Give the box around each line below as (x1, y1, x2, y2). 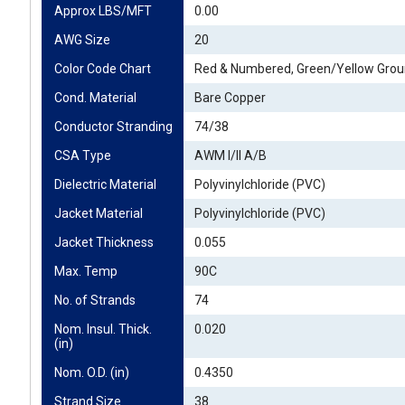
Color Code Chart (54, 61, 151, 76)
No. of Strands (54, 293, 136, 307)
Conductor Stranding (54, 119, 173, 134)
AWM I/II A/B (194, 148, 267, 163)
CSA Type (54, 148, 111, 163)
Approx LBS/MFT (54, 4, 152, 18)
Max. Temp (54, 264, 118, 278)
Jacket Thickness (54, 235, 154, 250)
